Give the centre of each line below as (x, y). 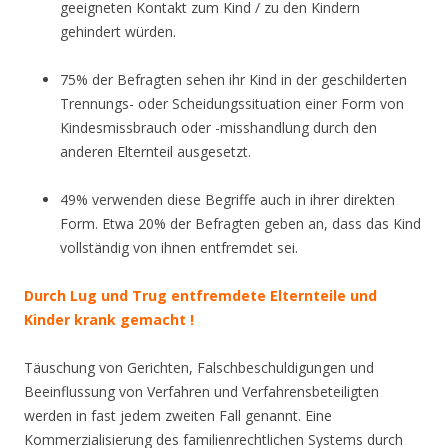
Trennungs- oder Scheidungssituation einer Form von (232, 103)
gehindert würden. (118, 31)
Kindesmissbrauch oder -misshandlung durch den (218, 127)
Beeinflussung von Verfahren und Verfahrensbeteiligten (201, 391)
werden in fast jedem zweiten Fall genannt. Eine (178, 415)
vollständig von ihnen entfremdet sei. (179, 247)
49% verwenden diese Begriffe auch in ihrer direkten (227, 199)
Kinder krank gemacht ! (109, 319)
